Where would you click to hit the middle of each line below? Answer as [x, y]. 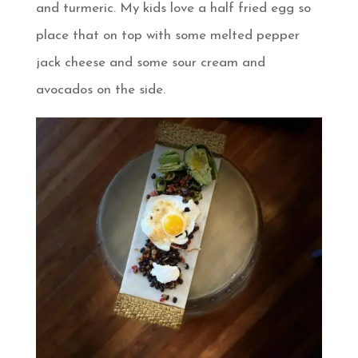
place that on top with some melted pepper [167, 36]
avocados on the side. [100, 90]
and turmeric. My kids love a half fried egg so [173, 9]
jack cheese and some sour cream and [150, 63]
